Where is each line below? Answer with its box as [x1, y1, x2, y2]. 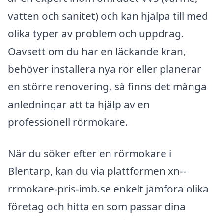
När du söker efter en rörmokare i [8, 146, 171, 160]
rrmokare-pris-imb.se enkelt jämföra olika [8, 181, 209, 195]
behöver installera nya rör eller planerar [8, 61, 201, 76]
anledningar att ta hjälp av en [8, 97, 150, 111]
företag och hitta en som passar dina [8, 199, 186, 213]
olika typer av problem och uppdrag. [8, 26, 184, 40]
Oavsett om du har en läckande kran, [8, 44, 186, 58]
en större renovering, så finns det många [8, 79, 207, 93]
